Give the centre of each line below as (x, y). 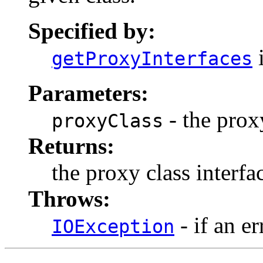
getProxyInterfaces (152, 59)
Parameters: (88, 93)
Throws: (69, 199)
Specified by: (92, 31)
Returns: (71, 146)
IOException (113, 227)
